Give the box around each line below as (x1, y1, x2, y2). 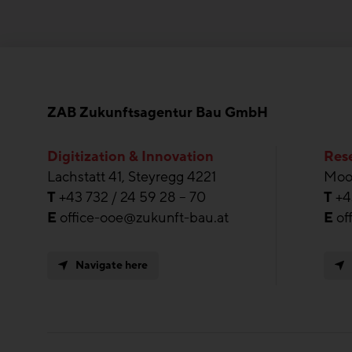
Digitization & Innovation (47, 146, 214, 166)
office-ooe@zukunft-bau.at (60, 207, 229, 227)
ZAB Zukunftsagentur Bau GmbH (47, 102, 268, 122)
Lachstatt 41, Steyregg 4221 (47, 167, 216, 186)
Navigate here (75, 257, 148, 273)
